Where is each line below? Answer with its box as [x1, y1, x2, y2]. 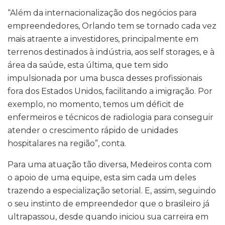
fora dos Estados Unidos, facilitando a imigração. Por [8, 86, 212, 96]
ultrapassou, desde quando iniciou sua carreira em [8, 212, 208, 222]
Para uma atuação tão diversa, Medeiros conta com [8, 160, 211, 170]
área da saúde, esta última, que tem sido [8, 60, 168, 70]
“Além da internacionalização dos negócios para [8, 8, 196, 18]
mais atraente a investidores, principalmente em [8, 34, 198, 44]
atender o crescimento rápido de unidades [8, 126, 178, 136]
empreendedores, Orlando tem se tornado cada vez [8, 21, 216, 31]
